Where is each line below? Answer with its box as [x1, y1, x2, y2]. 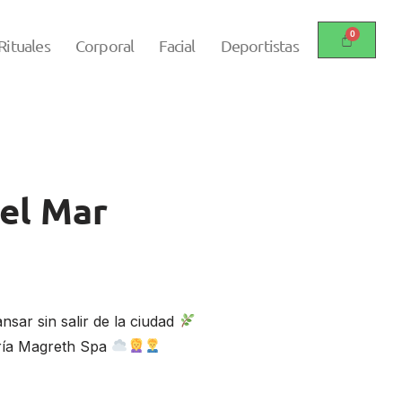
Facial [159, 36, 196, 56]
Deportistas [220, 36, 299, 56]
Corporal [74, 36, 135, 56]
